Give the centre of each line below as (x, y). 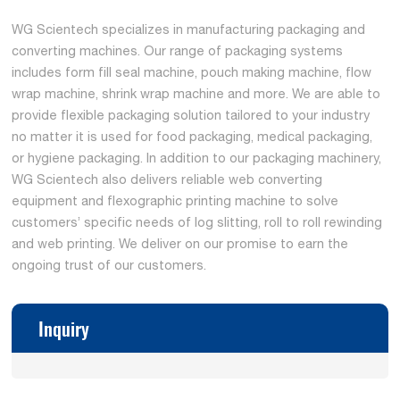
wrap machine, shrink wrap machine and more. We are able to (196, 93)
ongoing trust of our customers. (109, 264)
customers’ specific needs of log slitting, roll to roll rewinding (197, 221)
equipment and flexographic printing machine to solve (175, 200)
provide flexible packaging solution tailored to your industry (191, 114)
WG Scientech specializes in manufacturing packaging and (189, 29)
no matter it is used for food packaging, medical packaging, (192, 136)
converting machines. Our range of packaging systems (178, 50)
